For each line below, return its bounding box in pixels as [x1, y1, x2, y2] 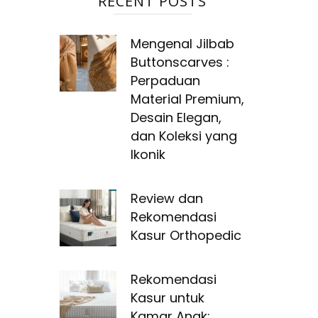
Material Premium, [130, 89, 244, 108]
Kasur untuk [130, 288, 204, 307]
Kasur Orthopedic [130, 226, 241, 244]
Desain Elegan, [130, 108, 221, 126]
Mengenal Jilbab [130, 34, 234, 53]
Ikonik [130, 145, 165, 163]
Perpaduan [130, 71, 200, 89]
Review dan [130, 189, 203, 207]
